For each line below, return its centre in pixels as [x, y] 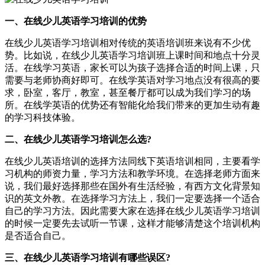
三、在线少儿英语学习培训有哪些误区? [88, 257]
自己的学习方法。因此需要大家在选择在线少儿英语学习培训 [132, 211]
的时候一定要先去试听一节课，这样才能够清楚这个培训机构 [132, 223]
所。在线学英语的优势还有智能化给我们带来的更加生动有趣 [132, 105]
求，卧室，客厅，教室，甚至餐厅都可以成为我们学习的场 [128, 92]
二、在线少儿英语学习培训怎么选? [78, 139]
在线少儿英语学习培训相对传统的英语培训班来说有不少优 [128, 43]
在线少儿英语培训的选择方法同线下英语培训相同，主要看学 [132, 161]
